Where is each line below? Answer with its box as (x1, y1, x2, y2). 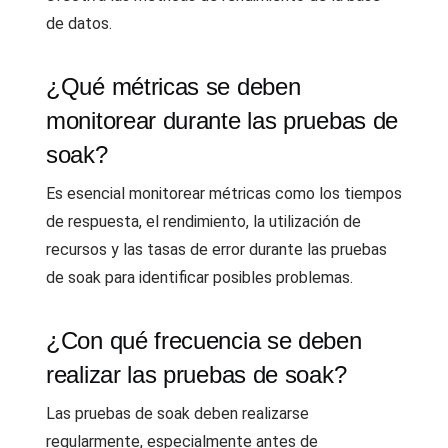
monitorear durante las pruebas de (46, 107, 399, 134)
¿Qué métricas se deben (46, 73, 301, 100)
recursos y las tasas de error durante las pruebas (46, 240, 387, 259)
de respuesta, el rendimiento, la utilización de (46, 212, 361, 231)
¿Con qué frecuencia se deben (46, 327, 362, 354)
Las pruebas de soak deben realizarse (46, 404, 309, 423)
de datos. (46, 14, 112, 33)
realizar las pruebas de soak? (46, 361, 347, 388)
